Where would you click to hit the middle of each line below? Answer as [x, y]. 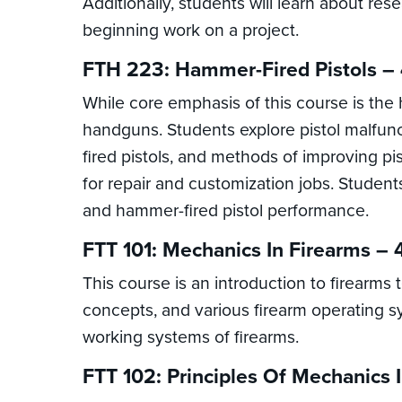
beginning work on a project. [191, 31]
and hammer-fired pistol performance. [226, 211]
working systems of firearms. [191, 337]
